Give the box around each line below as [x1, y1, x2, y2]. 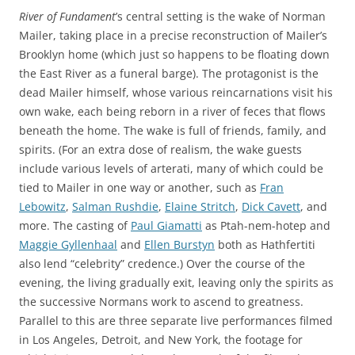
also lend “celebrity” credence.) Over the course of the [19, 256, 305, 271]
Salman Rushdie [72, 199, 158, 214]
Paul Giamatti [131, 218, 202, 233]
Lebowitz [19, 199, 66, 214]
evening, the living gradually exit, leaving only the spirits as [19, 275, 334, 290]
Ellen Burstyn [144, 237, 215, 252]
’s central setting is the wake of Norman [116, 9, 326, 24]
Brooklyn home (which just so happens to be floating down [19, 47, 330, 62]
